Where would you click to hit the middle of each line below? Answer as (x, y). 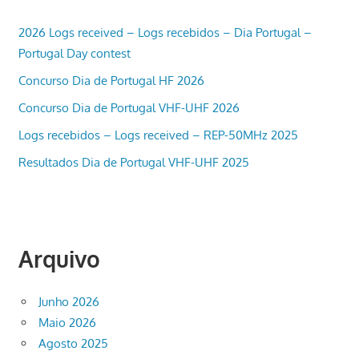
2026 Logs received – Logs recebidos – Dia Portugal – (165, 32)
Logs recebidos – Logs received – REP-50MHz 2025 (158, 135)
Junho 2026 (69, 302)
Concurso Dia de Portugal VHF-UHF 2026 (129, 107)
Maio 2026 (67, 323)
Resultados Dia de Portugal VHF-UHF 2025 (133, 162)
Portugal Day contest (74, 53)
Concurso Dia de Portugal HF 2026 (111, 80)
